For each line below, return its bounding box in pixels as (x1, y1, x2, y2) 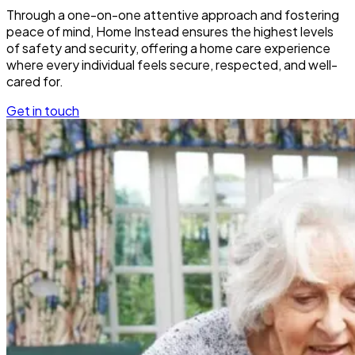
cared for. (6, 72, 63, 90)
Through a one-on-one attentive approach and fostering (6, 6, 339, 23)
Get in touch (6, 101, 79, 119)
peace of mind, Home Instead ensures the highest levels (6, 22, 334, 40)
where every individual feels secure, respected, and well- (6, 55, 338, 73)
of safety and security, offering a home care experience (6, 39, 330, 56)
